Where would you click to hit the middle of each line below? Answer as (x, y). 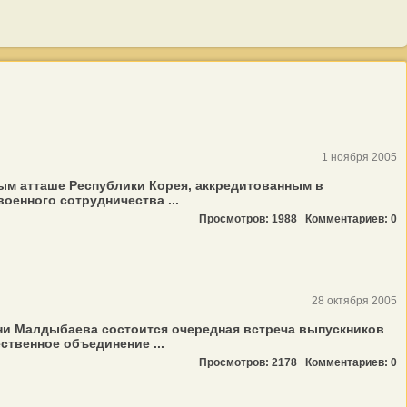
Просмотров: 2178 (252, 362)
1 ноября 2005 (359, 157)
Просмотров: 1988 (252, 219)
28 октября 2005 (354, 301)
